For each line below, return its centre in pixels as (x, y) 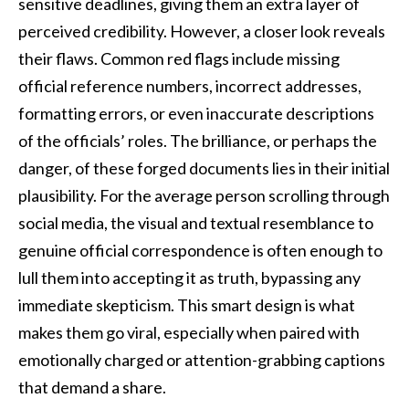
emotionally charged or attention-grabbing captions (202, 360)
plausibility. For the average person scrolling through (204, 196)
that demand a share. (92, 388)
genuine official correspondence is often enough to (200, 251)
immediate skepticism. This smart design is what (187, 305)
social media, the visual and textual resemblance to (196, 223)
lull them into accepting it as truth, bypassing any (189, 278)
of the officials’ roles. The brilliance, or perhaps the (198, 141)
